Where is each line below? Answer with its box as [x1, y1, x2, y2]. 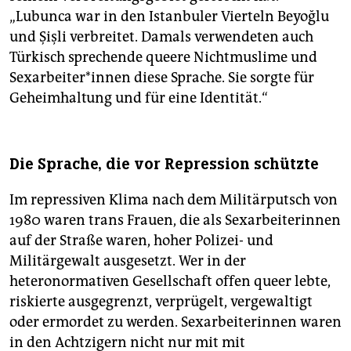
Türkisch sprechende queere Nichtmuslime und [9, 48, 317, 66]
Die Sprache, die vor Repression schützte [9, 154, 319, 174]
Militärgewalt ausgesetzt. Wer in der [9, 251, 246, 270]
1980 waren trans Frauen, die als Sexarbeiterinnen [9, 211, 341, 229]
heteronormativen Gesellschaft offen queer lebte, [9, 272, 331, 290]
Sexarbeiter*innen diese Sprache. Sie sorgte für [9, 68, 314, 86]
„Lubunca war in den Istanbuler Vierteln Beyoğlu [9, 7, 329, 25]
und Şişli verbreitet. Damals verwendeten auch [9, 27, 313, 45]
